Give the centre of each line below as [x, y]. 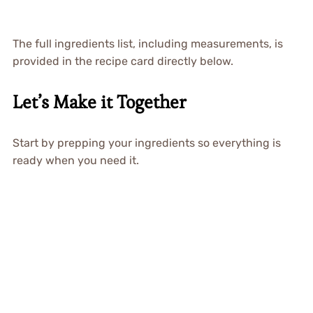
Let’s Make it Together [99, 102]
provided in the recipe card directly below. [123, 61]
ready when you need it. [75, 160]
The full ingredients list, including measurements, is [147, 44]
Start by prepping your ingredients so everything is [146, 143]
